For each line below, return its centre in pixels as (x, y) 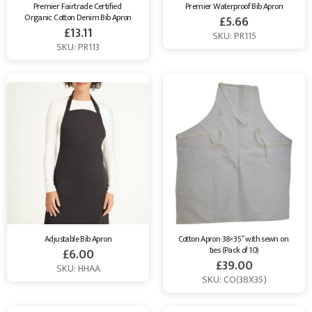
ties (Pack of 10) (234, 250)
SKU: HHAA (78, 268)
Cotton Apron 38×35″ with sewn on (234, 239)
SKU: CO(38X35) (234, 279)
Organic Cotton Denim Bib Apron (78, 17)
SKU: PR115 (234, 36)
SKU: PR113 (78, 47)
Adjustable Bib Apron (78, 239)
